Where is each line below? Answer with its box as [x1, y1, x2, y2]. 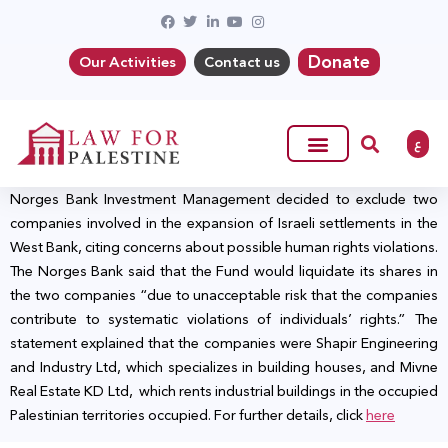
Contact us [203, 49, 280, 75]
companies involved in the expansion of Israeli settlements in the [10, 210, 438, 237]
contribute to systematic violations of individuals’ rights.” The [10, 306, 438, 333]
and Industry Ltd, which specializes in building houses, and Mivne [10, 354, 438, 381]
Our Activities [78, 49, 176, 75]
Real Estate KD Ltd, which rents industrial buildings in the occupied [10, 378, 438, 405]
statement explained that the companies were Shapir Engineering [10, 330, 438, 357]
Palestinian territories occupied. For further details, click [10, 402, 366, 429]
